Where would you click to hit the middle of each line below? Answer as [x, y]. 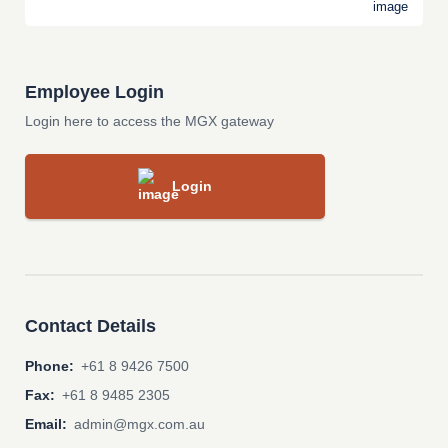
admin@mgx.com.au [139, 424]
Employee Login [94, 92]
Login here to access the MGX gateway [149, 121]
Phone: [49, 366]
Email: [46, 424]
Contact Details [90, 326]
